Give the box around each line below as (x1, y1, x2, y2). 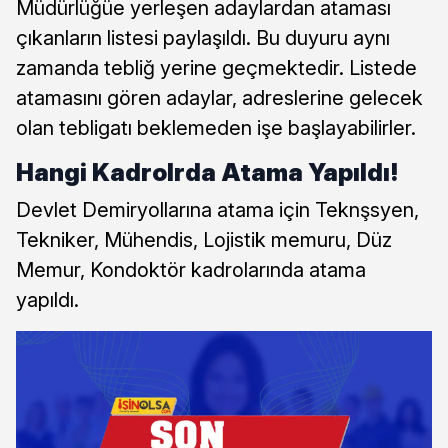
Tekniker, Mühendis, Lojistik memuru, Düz (16, 227, 392, 252)
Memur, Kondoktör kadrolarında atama (16, 257, 366, 282)
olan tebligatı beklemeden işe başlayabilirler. (16, 115, 416, 140)
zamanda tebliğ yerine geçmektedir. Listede (16, 55, 417, 80)
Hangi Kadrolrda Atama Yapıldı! (16, 157, 398, 187)
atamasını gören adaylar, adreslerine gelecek (16, 85, 423, 110)
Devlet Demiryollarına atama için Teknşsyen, (16, 197, 419, 222)
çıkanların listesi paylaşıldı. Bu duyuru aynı (16, 25, 390, 50)
